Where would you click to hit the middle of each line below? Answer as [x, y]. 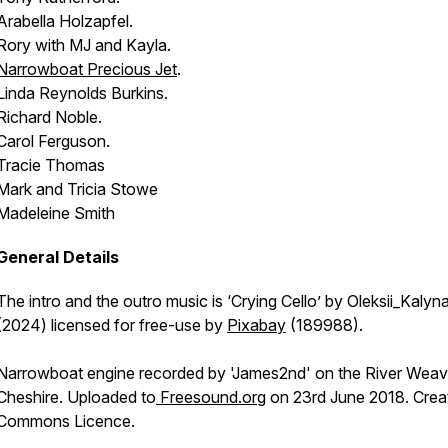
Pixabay [256, 325]
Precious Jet [132, 69]
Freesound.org [211, 397]
